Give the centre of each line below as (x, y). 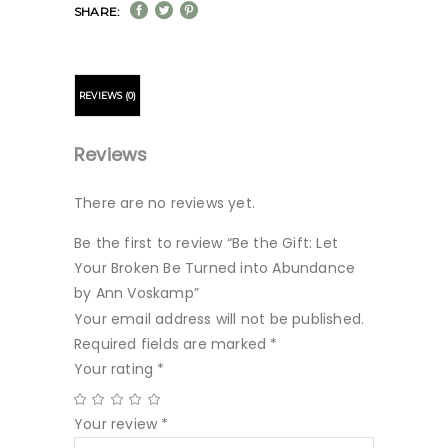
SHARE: (97, 11)
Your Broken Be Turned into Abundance (215, 268)
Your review (118, 424)
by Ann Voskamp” (136, 293)
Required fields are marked (172, 344)
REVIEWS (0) (108, 95)
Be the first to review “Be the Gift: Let (206, 243)
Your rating (116, 369)
